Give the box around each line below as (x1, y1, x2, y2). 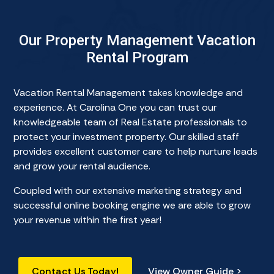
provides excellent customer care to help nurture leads (13, 145, 257, 158)
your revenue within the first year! (13, 213, 161, 227)
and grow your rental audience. (13, 160, 150, 173)
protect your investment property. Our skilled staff (13, 130, 239, 144)
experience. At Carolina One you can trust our (13, 101, 217, 114)
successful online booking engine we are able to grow (13, 199, 251, 212)
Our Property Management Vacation (18, 32, 256, 50)
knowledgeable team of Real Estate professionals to (13, 116, 247, 129)
